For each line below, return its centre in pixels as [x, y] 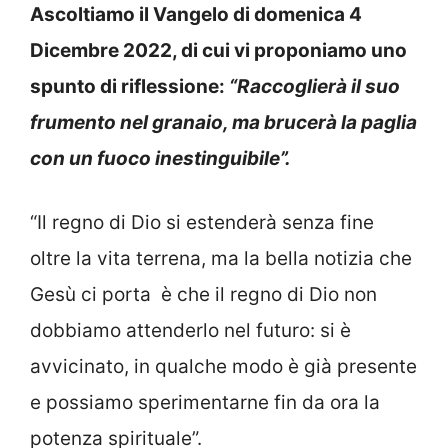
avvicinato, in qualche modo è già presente [223, 367]
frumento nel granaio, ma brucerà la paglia [223, 122]
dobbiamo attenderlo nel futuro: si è [190, 331]
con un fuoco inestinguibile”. [160, 158]
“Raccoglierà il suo [314, 86]
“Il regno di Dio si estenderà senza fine [202, 223]
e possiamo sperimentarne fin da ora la [205, 403]
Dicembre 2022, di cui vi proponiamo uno [218, 50]
